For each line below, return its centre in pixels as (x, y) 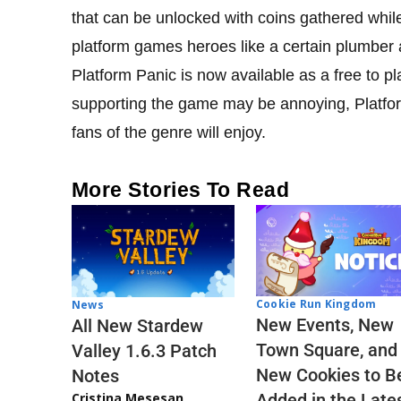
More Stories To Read (181, 190)
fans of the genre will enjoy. (169, 133)
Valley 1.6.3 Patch (144, 350)
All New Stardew (137, 325)
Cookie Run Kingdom (316, 303)
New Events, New (325, 324)
